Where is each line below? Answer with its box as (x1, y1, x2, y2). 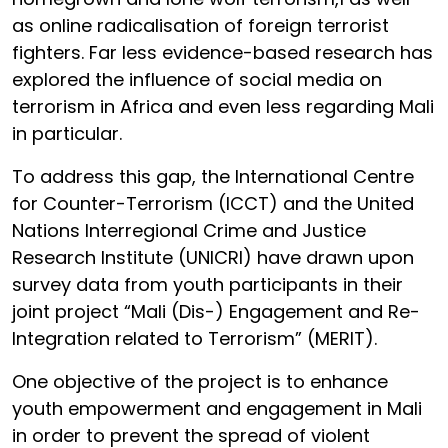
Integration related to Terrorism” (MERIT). (12, 326, 382, 351)
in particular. (12, 121, 122, 146)
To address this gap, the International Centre (12, 164, 414, 189)
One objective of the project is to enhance (12, 369, 388, 394)
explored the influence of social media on (12, 67, 382, 92)
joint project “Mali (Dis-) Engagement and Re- (12, 299, 420, 324)
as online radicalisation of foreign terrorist (12, 13, 389, 38)
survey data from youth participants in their (12, 272, 403, 297)
